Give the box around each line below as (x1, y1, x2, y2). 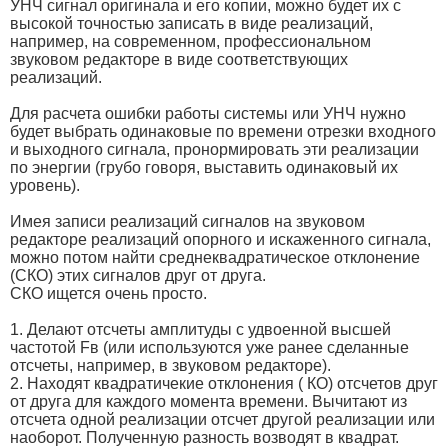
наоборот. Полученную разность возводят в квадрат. (10, 428, 399, 446)
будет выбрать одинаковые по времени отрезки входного (10, 122, 436, 140)
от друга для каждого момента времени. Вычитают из (10, 392, 407, 410)
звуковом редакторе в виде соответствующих (10, 50, 348, 68)
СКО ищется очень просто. (10, 284, 207, 302)
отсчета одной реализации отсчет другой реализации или (10, 410, 435, 428)
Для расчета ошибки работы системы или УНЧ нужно (10, 104, 406, 122)
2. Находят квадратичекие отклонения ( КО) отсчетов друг (10, 374, 438, 392)
